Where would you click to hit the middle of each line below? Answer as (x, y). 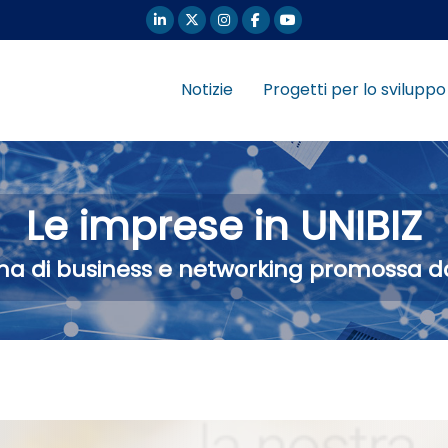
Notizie (206, 89)
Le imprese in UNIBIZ (224, 226)
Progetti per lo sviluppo (354, 89)
